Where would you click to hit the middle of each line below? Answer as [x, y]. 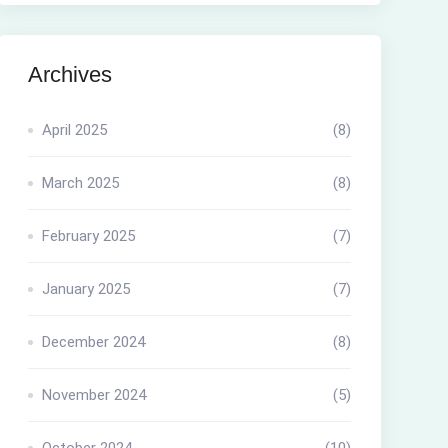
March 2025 [80, 183]
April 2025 [74, 130]
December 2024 [93, 342]
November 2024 [93, 395]
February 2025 [88, 236]
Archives [69, 74]
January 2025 [85, 289]
